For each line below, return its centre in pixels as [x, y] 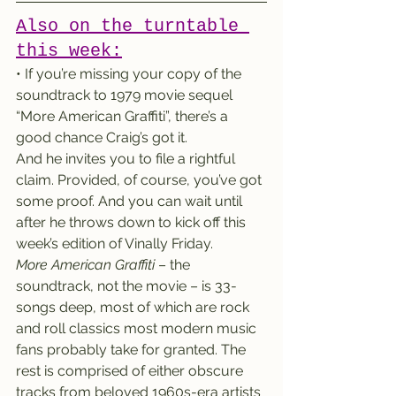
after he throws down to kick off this [133, 222]
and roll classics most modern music [138, 328]
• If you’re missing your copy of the [130, 74]
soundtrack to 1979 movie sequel [126, 95]
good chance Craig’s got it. [102, 137]
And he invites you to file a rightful [127, 159]
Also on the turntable [133, 26]
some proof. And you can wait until [131, 201]
